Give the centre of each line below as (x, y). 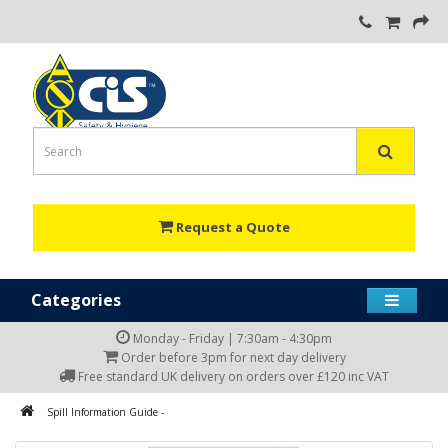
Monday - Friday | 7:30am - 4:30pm (231, 338)
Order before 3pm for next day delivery (231, 357)
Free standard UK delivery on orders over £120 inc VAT (232, 376)
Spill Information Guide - (105, 412)
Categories (76, 300)
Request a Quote (233, 227)
